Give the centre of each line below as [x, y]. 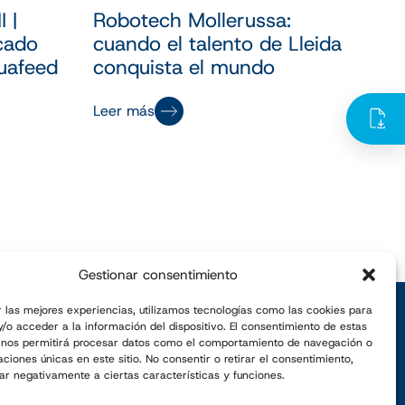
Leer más [124, 110]
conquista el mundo [184, 66]
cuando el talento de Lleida [218, 43]
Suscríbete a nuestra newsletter [205, 337]
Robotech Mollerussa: [193, 19]
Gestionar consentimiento [158, 275]
